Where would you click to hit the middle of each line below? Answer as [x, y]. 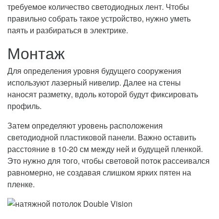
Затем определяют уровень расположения [85, 125]
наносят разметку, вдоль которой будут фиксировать [103, 94]
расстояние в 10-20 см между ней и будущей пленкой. [105, 149]
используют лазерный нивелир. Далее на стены [94, 82]
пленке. [21, 184]
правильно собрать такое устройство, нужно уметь [99, 18]
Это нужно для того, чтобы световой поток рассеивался [109, 160]
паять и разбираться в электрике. [68, 30]
